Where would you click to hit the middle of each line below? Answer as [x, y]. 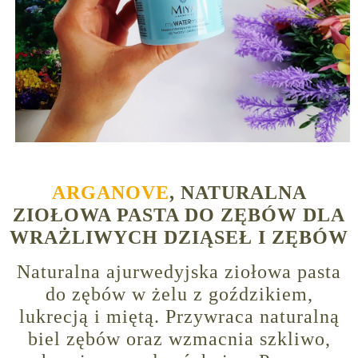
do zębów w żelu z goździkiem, [179, 294]
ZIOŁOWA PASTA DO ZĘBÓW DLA [179, 215]
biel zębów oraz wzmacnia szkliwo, [179, 339]
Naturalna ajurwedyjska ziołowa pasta [179, 272]
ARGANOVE [110, 193]
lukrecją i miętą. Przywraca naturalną [179, 317]
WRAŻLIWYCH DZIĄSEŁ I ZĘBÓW [179, 238]
